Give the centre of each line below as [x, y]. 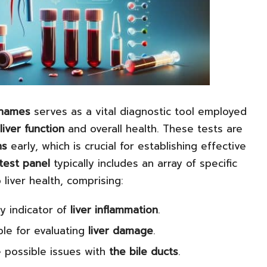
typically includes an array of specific [144, 163]
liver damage [121, 230]
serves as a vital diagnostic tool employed [139, 111]
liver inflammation [114, 209]
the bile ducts [144, 252]
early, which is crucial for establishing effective [127, 146]
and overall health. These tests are [153, 128]
